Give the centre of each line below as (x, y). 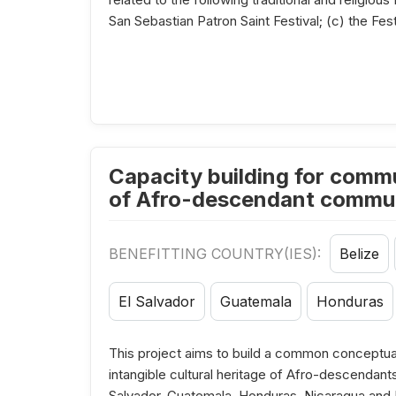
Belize (359, 254)
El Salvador (157, 302)
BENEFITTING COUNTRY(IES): (217, 254)
